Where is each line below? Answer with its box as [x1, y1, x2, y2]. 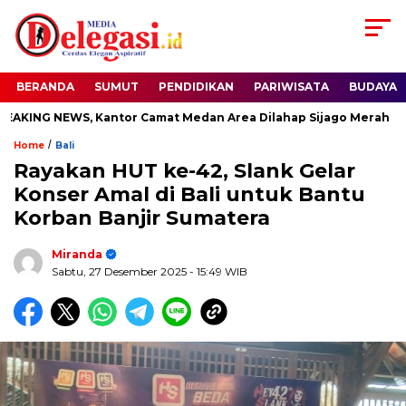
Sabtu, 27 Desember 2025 [52, 265, 189, 279]
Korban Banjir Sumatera [14, 206, 270, 231]
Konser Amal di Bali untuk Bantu [14, 182, 365, 208]
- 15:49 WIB [189, 265, 247, 279]
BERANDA [16, 80, 74, 94]
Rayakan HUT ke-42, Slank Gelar [14, 159, 355, 184]
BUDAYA [349, 80, 397, 94]
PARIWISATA [254, 80, 329, 94]
